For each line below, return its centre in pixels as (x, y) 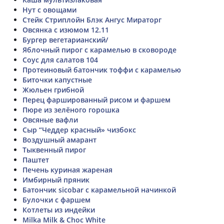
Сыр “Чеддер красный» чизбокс (79, 129)
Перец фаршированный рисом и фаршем (96, 99)
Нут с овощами (49, 9)
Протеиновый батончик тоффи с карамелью (102, 69)
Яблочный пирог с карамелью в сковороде (99, 49)
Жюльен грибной (53, 89)
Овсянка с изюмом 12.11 (66, 29)
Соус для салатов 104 (60, 59)
